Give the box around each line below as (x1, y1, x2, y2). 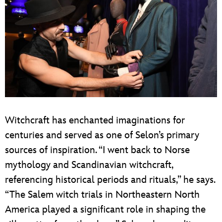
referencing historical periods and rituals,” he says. (5, 174, 215, 186)
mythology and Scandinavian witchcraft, (5, 159, 173, 171)
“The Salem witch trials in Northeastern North (5, 189, 200, 201)
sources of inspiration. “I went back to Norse (5, 144, 190, 157)
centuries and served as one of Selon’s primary (5, 129, 199, 142)
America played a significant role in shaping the (5, 204, 206, 216)
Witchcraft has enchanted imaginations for (5, 114, 185, 127)
